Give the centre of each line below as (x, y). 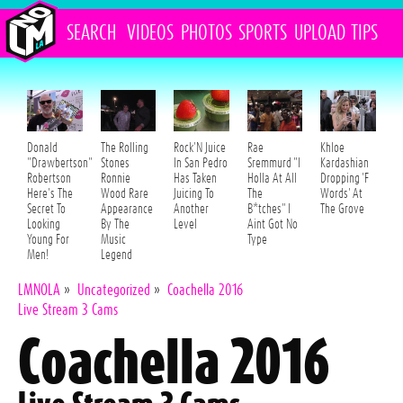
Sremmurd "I (273, 164)
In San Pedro (201, 164)
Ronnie (115, 179)
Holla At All (272, 179)
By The (115, 225)
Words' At (342, 194)
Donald (42, 148)
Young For (48, 240)
